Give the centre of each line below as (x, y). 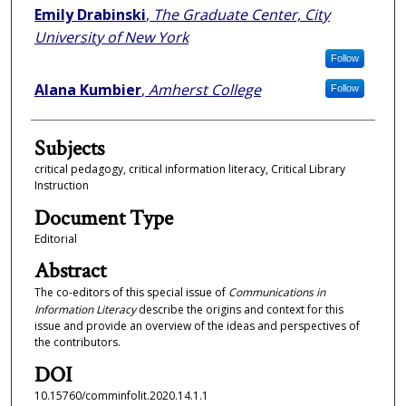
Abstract (70, 271)
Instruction (61, 186)
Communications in (276, 293)
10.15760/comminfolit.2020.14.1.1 (121, 395)
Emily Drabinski (90, 15)
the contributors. (77, 343)
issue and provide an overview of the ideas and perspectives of (197, 326)
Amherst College (204, 90)
